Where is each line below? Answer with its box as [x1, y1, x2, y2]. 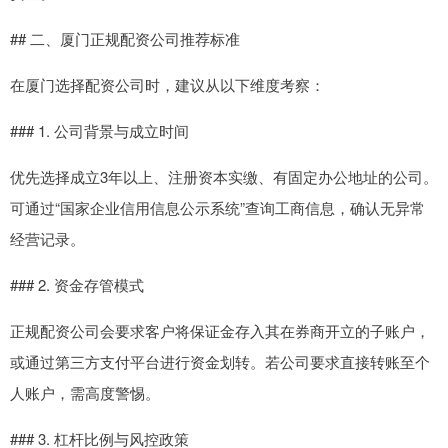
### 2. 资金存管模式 [10, 274, 144, 296]
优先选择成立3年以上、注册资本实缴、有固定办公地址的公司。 [10, 166, 438, 188]
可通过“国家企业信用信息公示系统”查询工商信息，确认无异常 [10, 197, 425, 219]
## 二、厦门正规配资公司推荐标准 [10, 28, 240, 50]
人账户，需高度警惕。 [10, 382, 160, 404]
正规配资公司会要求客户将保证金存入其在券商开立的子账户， [10, 320, 430, 342]
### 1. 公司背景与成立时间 [10, 120, 189, 142]
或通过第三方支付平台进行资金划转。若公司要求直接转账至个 [10, 351, 430, 373]
